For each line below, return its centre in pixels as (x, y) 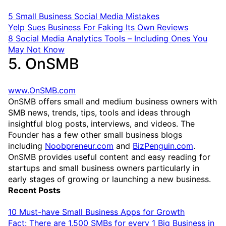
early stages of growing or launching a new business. (109, 179)
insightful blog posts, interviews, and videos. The (101, 123)
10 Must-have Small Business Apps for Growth (96, 212)
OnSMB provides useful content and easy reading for (109, 157)
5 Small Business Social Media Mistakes (84, 16)
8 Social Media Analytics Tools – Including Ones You (108, 38)
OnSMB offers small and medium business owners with (112, 101)
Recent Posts (34, 190)
